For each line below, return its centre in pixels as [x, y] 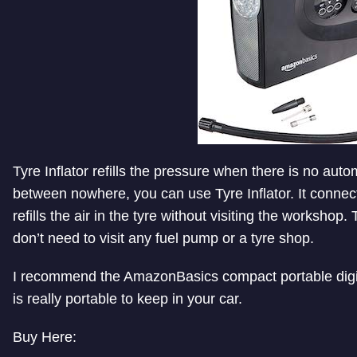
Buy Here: [45, 337]
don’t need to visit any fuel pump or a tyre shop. [163, 238]
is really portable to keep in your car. [127, 298]
